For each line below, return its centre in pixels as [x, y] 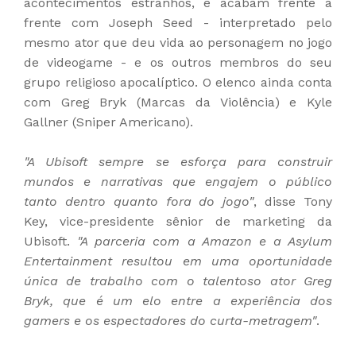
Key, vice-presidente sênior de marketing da [178, 222]
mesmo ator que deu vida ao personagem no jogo [178, 43]
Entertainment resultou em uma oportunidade [178, 261]
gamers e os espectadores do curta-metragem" [170, 321]
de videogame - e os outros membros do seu [178, 63]
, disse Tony [293, 202]
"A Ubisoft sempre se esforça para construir [178, 162]
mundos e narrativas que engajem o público [178, 182]
